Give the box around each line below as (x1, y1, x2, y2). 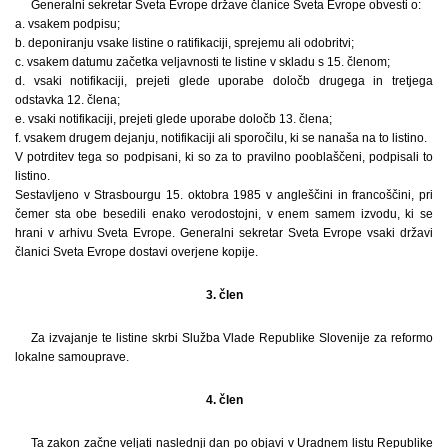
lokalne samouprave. (15, 350, 129, 365)
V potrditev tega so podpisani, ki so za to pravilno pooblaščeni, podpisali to (15, 150, 433, 165)
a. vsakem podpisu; (15, 17, 120, 32)
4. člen (205, 393, 243, 408)
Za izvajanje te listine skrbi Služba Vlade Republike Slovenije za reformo (31, 331, 433, 346)
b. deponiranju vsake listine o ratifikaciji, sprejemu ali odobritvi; (15, 36, 354, 51)
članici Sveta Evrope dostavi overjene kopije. (15, 245, 258, 260)
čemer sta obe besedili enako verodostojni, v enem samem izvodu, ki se (15, 207, 433, 222)
